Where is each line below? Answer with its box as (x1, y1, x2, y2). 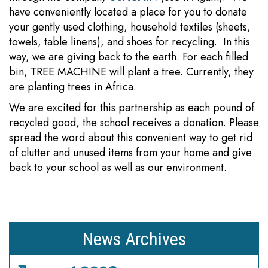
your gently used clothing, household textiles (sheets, (9, 19, 251, 35)
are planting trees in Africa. (9, 79, 139, 95)
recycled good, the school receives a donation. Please (9, 115, 259, 130)
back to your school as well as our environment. (9, 160, 230, 175)
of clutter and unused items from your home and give (9, 145, 252, 160)
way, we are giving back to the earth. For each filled (9, 49, 248, 65)
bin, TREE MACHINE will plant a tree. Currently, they (9, 64, 254, 80)
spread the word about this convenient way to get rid (9, 130, 252, 145)
